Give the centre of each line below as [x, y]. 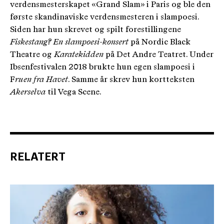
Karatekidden [79, 55]
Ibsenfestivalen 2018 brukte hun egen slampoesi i [102, 67]
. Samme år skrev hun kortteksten [131, 80]
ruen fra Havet [41, 80]
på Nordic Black [159, 42]
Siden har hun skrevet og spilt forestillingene [95, 30]
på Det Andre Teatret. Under [158, 55]
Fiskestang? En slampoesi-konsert [69, 42]
